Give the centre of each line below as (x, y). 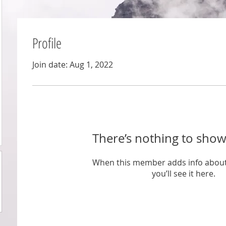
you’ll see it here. (184, 174)
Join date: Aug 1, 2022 (73, 65)
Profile (47, 43)
